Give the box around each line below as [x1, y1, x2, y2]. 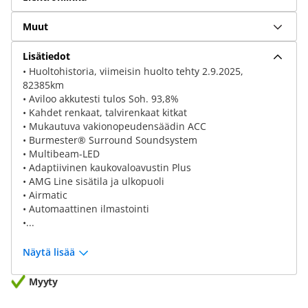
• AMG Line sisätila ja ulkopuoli [23, 175, 164, 188]
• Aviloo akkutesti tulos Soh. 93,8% [23, 92, 179, 105]
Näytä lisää [23, 245, 75, 258]
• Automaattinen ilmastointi [23, 202, 149, 215]
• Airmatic [23, 188, 67, 201]
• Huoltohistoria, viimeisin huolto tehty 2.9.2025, [23, 65, 243, 78]
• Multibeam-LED [23, 147, 100, 160]
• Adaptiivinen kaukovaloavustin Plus [23, 161, 191, 174]
